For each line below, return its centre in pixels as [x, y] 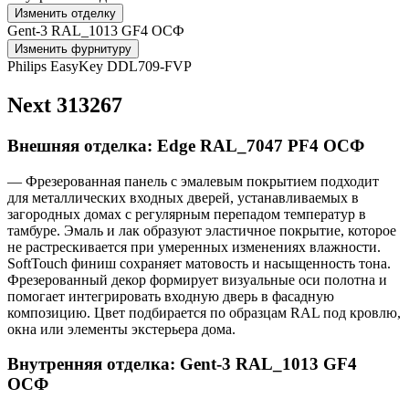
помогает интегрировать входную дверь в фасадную [171, 296]
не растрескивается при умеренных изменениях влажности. [194, 246]
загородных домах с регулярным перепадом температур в [187, 214]
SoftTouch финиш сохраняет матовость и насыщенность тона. [199, 263]
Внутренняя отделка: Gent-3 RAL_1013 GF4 [182, 364]
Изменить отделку [65, 13]
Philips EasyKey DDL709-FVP [100, 66]
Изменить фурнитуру [73, 49]
